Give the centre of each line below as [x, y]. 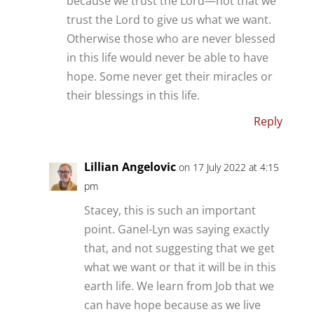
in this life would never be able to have [167, 57]
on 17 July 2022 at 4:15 [228, 167]
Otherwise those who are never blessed [171, 38]
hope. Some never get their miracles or [169, 76]
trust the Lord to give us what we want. [169, 19]
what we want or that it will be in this [180, 267]
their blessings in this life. [133, 95]
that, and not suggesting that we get [179, 248]
